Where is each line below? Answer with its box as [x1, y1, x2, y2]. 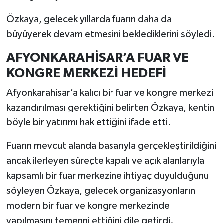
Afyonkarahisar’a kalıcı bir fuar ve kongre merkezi [6, 88, 213, 98]
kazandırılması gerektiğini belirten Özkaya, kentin [6, 103, 214, 113]
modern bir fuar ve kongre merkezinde [6, 201, 170, 211]
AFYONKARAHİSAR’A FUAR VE [6, 51, 189, 64]
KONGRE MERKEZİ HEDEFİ [6, 66, 166, 80]
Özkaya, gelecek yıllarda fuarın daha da [6, 14, 172, 24]
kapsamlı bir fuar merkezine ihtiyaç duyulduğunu [6, 171, 209, 181]
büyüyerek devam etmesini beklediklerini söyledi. [6, 29, 215, 39]
